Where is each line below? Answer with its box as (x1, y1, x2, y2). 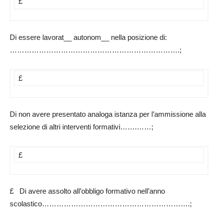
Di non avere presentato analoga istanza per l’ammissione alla (10, 110, 206, 119)
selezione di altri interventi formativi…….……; (10, 123, 153, 131)
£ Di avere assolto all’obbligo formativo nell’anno (10, 187, 165, 196)
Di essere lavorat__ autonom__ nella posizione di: (10, 33, 167, 42)
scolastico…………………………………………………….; (10, 200, 192, 208)
